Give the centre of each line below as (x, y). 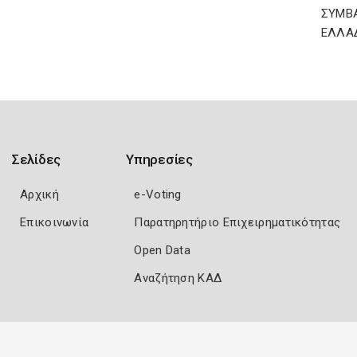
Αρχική (39, 195)
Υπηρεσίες (159, 160)
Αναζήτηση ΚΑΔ (178, 279)
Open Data (163, 251)
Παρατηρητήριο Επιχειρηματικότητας (237, 223)
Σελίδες (36, 160)
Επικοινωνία (55, 223)
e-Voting (158, 195)
